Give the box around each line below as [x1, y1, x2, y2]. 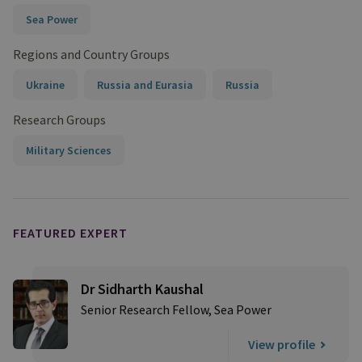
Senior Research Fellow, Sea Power [81, 301, 271, 318]
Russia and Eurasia [97, 78, 193, 92]
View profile [248, 336, 315, 353]
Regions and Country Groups [13, 46, 170, 62]
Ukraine [26, 78, 65, 92]
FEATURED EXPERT [13, 225, 128, 241]
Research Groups [13, 112, 106, 128]
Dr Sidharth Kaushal [81, 280, 204, 298]
